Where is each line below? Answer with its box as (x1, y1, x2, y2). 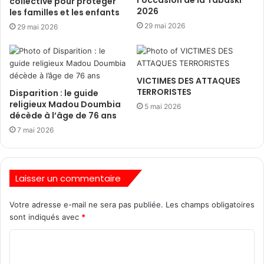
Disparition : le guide (9, 87, 98, 99)
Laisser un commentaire (15, 172, 121, 184)
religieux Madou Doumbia (9, 98, 121, 110)
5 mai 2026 (144, 102, 181, 111)
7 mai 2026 (17, 126, 54, 134)
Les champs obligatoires (163, 200, 255, 209)
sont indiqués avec (9, 212, 81, 222)
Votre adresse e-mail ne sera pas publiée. (9, 200, 163, 209)
